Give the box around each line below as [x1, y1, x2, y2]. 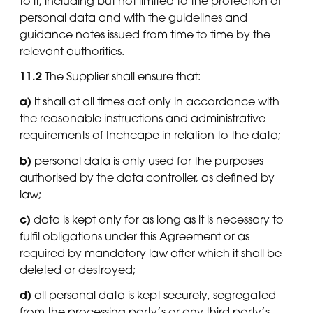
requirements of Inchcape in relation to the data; [20, 128, 281, 143]
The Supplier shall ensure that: [42, 69, 201, 84]
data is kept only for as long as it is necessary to [31, 212, 284, 226]
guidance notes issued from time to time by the [20, 27, 270, 41]
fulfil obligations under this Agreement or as [20, 228, 249, 243]
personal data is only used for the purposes [31, 153, 263, 168]
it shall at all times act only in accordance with [31, 94, 279, 109]
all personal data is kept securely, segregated [31, 288, 276, 303]
